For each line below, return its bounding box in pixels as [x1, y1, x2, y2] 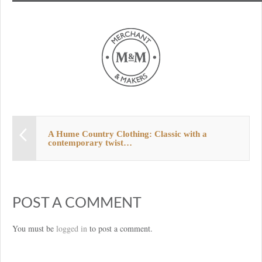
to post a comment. [87, 222, 153, 234]
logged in [56, 222, 87, 234]
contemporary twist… [48, 137, 132, 147]
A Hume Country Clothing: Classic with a [48, 129, 207, 139]
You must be [12, 222, 56, 234]
